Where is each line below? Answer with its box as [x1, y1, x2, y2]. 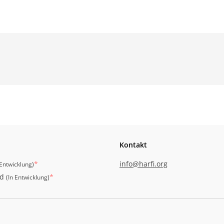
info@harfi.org [119, 159, 167, 168]
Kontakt [119, 140, 147, 149]
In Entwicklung [8, 173, 47, 181]
